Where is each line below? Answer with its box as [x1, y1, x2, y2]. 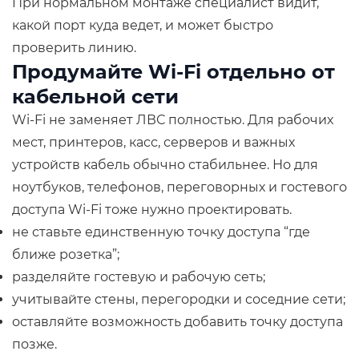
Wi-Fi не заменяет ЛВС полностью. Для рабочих [12, 112, 333, 127]
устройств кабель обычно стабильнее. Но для [12, 157, 318, 172]
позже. [12, 337, 57, 352]
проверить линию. [12, 40, 136, 55]
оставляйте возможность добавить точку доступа [12, 314, 343, 329]
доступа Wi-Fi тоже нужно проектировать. [12, 202, 292, 217]
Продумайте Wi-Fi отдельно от [12, 60, 335, 83]
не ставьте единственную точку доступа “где [12, 224, 310, 240]
